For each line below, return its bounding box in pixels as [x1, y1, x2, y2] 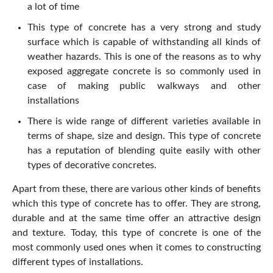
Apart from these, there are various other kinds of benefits [12, 184, 261, 194]
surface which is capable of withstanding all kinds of [27, 37, 261, 48]
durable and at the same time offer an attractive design [12, 213, 261, 224]
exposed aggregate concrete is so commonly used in [27, 66, 261, 77]
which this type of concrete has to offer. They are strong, [12, 199, 261, 209]
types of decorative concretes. [27, 160, 157, 171]
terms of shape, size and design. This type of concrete [27, 131, 261, 141]
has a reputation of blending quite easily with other [27, 146, 261, 156]
